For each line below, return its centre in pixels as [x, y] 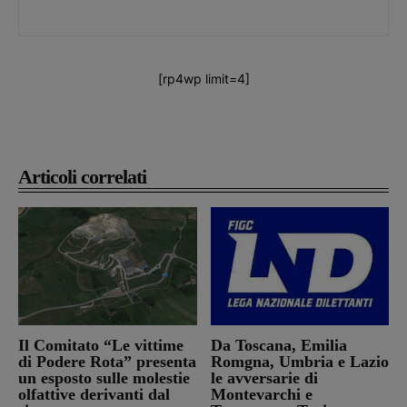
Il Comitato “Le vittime [101, 345]
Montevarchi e [261, 394]
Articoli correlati [82, 176]
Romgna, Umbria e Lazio [299, 361]
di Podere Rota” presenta [107, 361]
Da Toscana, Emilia [278, 345]
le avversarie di [264, 377]
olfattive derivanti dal [94, 394]
